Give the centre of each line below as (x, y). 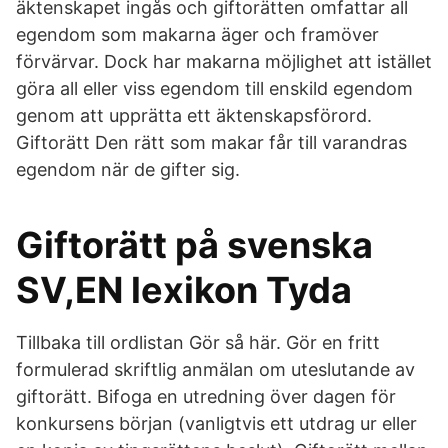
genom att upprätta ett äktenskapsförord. (194, 115)
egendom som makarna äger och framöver (197, 34)
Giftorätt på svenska (194, 245)
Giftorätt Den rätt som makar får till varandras (211, 142)
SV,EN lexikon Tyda (184, 290)
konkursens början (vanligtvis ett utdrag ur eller (216, 423)
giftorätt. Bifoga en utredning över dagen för (206, 396)
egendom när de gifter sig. (128, 169)
